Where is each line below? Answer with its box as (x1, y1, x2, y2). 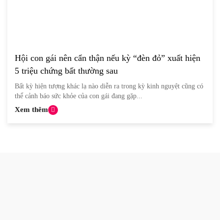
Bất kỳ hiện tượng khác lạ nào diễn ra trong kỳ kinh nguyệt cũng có (15, 82, 203, 90)
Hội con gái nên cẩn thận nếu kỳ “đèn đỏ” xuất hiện (15, 53, 200, 63)
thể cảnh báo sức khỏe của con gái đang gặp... (15, 92, 142, 100)
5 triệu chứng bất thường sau (15, 66, 118, 76)
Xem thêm (15, 106, 48, 114)
